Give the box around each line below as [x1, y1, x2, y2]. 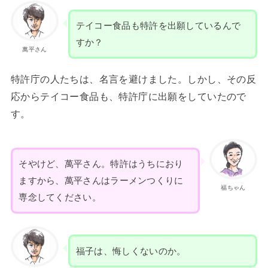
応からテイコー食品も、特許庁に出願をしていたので [10, 91, 246, 102]
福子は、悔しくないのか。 [75, 246, 186, 256]
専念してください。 [19, 192, 101, 202]
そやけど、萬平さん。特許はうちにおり [19, 159, 184, 169]
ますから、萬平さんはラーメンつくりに [19, 175, 184, 185]
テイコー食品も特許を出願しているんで [75, 20, 241, 31]
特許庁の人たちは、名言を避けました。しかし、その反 [10, 74, 257, 85]
